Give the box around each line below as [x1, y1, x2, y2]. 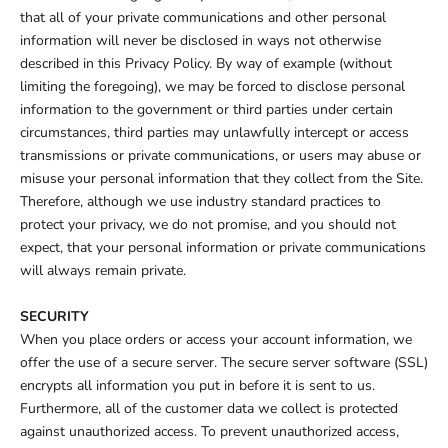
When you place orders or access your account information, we [20, 330, 412, 350]
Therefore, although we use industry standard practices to [20, 192, 381, 212]
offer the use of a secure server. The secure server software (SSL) [20, 353, 428, 373]
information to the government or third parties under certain [20, 100, 393, 120]
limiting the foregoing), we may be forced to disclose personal [20, 77, 405, 97]
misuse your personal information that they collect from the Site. [20, 169, 423, 189]
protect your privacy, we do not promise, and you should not [20, 215, 396, 235]
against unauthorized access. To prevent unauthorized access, [20, 422, 399, 442]
